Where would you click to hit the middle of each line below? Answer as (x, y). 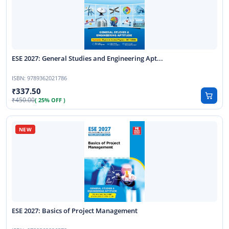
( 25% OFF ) (50, 100)
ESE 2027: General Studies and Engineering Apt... (88, 59)
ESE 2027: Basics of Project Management (75, 211)
